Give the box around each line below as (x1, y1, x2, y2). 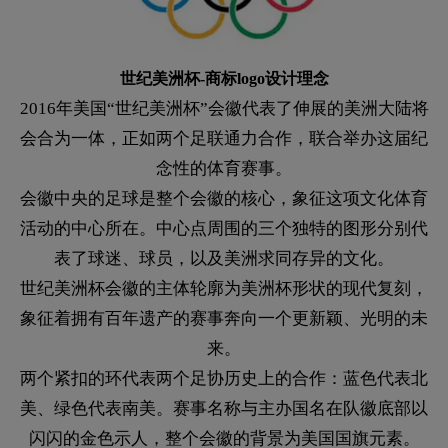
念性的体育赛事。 (156, 159, 292, 179)
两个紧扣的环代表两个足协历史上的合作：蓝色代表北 (20, 369, 428, 389)
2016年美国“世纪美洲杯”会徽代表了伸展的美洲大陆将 (19, 99, 429, 119)
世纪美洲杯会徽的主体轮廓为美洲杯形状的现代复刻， (20, 279, 428, 299)
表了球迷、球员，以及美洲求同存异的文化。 (54, 249, 394, 269)
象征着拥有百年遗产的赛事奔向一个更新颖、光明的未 (20, 309, 428, 329)
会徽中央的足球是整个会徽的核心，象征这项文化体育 (20, 189, 428, 209)
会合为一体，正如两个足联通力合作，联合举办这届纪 (20, 129, 428, 149)
